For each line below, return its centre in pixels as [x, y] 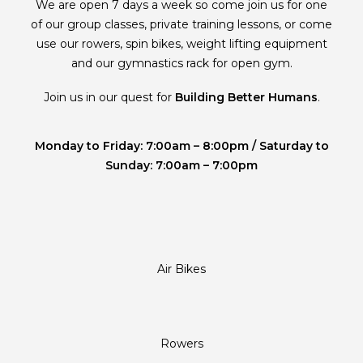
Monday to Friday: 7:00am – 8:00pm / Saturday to [181, 146]
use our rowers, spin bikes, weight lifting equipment [181, 44]
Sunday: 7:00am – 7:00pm [181, 165]
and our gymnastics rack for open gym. [181, 63]
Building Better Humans [246, 97]
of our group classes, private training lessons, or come [181, 24]
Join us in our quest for [109, 97]
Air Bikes [181, 269]
